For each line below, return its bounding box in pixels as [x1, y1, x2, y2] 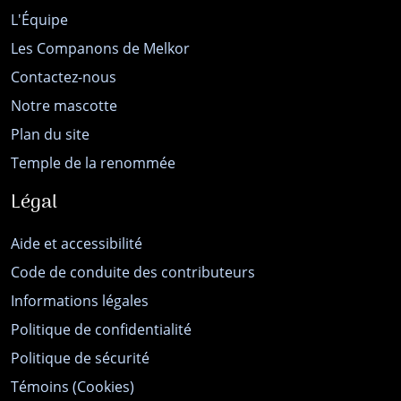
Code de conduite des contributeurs [11, 262, 255, 283]
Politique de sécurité [11, 348, 149, 369]
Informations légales [11, 291, 149, 311]
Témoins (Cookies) [11, 377, 134, 397]
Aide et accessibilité [11, 234, 142, 254]
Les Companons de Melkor [11, 38, 190, 59]
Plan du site [11, 124, 90, 145]
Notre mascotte [11, 96, 117, 116]
